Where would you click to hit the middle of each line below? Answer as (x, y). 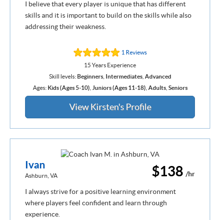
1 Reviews (134, 52)
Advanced (158, 76)
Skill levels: (63, 76)
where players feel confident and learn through (96, 203)
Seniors (178, 87)
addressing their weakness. (66, 26)
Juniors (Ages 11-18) (119, 87)
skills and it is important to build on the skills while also (108, 15)
